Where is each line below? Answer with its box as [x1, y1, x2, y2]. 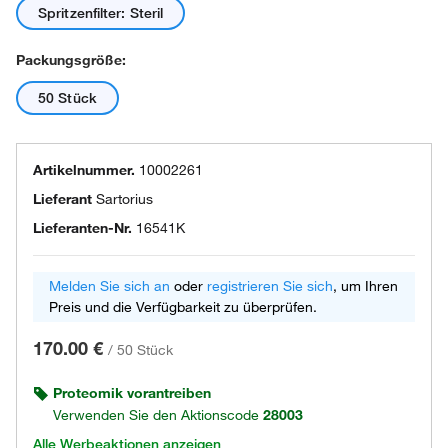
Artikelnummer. [33, 161, 135, 179]
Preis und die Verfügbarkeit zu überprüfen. [49, 298, 317, 316]
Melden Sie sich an [49, 277, 170, 295]
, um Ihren [333, 277, 398, 295]
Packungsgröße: [16, 51, 126, 69]
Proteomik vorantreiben [53, 384, 211, 402]
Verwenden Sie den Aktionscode [53, 406, 263, 424]
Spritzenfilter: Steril [38, 4, 164, 22]
